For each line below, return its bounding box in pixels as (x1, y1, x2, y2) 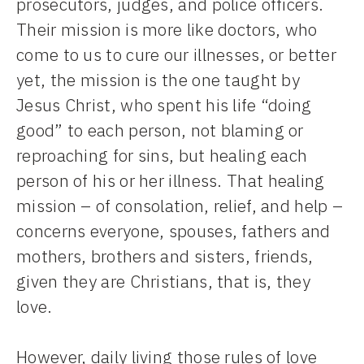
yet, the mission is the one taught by (16, 67, 301, 91)
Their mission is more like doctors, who (16, 17, 318, 41)
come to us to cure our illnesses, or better (16, 42, 336, 66)
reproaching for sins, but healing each (16, 143, 308, 167)
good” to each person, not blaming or (16, 118, 304, 141)
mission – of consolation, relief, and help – (16, 193, 344, 217)
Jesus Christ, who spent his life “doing (16, 93, 312, 116)
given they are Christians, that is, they (16, 269, 310, 292)
